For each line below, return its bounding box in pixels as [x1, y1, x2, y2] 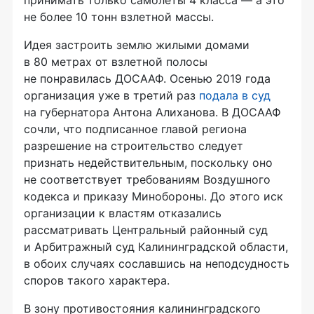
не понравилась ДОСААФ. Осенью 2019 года [24, 71, 271, 86]
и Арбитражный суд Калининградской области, [24, 239, 288, 254]
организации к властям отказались [24, 205, 221, 220]
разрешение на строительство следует [24, 138, 243, 153]
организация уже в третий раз [24, 88, 199, 102]
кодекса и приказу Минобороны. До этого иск [24, 189, 283, 203]
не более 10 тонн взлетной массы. [24, 9, 214, 24]
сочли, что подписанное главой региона [24, 121, 247, 136]
